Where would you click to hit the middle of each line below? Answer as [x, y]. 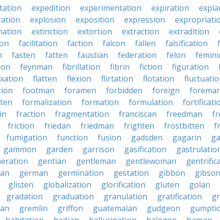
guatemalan [115, 208]
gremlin [33, 208]
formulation [151, 102]
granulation [125, 196]
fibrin [120, 67]
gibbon [172, 173]
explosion [48, 20]
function [72, 137]
